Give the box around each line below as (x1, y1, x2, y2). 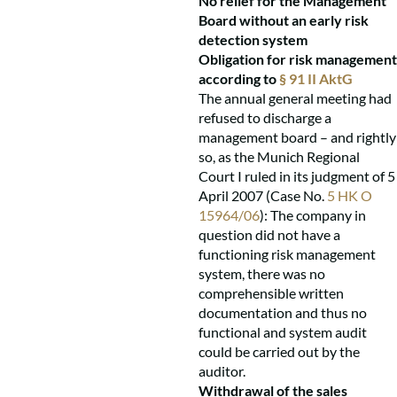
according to (198, 70, 279, 87)
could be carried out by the (198, 343, 360, 360)
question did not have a (198, 226, 340, 243)
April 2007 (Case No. (198, 187, 327, 204)
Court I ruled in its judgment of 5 (198, 167, 395, 184)
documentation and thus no (198, 304, 367, 321)
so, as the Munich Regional (198, 148, 360, 165)
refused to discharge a (198, 109, 331, 126)
